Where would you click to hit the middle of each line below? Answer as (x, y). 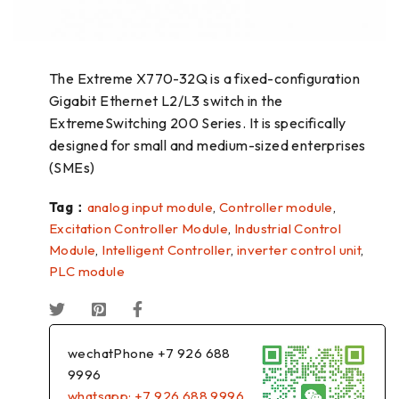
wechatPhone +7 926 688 (149, 354)
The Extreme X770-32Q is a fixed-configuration (204, 79)
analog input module (150, 208)
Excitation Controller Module (139, 229)
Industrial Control (288, 229)
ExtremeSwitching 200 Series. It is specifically (198, 123)
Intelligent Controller (167, 250)
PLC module (87, 272)
